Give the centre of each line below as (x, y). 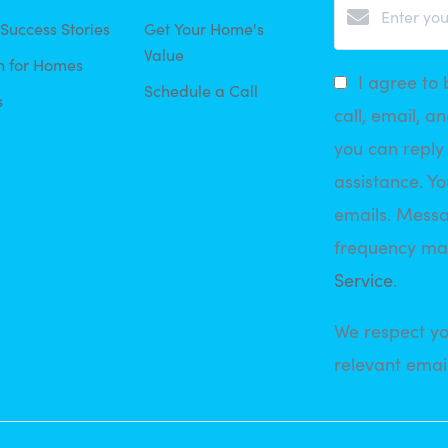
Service (363, 279)
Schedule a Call (201, 90)
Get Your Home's (204, 28)
